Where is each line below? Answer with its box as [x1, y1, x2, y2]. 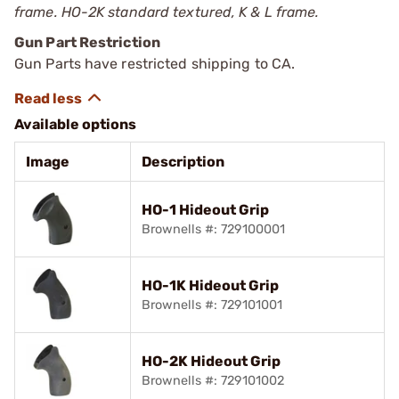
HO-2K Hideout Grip [142, 353, 281, 370]
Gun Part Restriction [14, 34, 160, 51]
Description [142, 153, 224, 170]
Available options [14, 116, 136, 133]
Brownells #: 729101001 [142, 297, 282, 313]
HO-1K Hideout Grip [142, 277, 279, 294]
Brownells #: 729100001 [142, 222, 285, 237]
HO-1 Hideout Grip [142, 201, 269, 218]
